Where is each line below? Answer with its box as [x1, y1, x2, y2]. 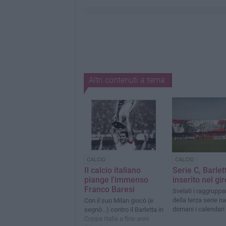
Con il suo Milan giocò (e [84, 196, 153, 204]
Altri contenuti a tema [88, 75, 165, 85]
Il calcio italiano [84, 165, 141, 175]
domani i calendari [172, 205, 224, 213]
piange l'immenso [84, 175, 148, 185]
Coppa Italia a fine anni [84, 214, 149, 222]
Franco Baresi [84, 184, 135, 194]
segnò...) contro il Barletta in [84, 205, 163, 213]
